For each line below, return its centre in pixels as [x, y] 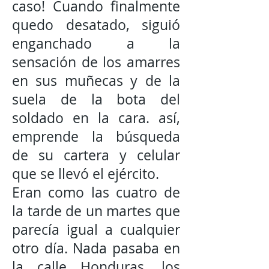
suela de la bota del [96, 99]
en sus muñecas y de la [96, 81]
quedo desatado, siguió [96, 25]
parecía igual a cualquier [96, 230]
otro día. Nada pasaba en [96, 248]
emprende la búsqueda [96, 137]
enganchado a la [96, 44]
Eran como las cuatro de [96, 192]
